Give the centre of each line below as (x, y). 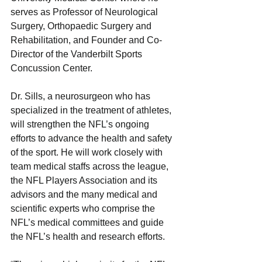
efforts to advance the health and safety (92, 138)
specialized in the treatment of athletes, (92, 110)
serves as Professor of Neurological (85, 12)
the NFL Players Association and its (85, 180)
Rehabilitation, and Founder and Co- (86, 40)
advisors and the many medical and (85, 194)
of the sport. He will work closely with (88, 152)
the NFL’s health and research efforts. (89, 236)
